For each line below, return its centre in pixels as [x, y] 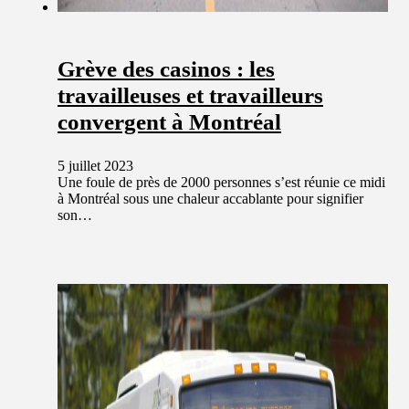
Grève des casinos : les [166, 69]
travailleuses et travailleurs [190, 96]
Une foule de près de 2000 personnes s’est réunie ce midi [221, 183]
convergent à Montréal [169, 122]
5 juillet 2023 [95, 166]
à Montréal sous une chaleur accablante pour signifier [210, 199]
